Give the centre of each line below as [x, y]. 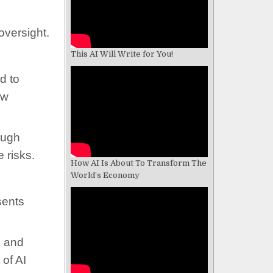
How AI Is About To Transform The [139, 163]
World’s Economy [105, 175]
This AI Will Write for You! [122, 54]
